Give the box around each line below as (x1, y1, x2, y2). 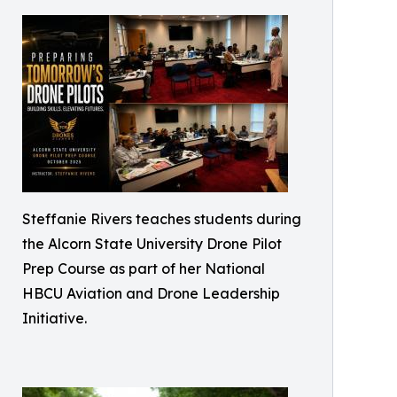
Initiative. (22, 309, 87, 327)
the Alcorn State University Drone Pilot (22, 235, 282, 253)
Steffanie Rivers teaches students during (22, 210, 301, 228)
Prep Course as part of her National (22, 260, 265, 277)
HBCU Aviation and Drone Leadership (22, 284, 280, 302)
